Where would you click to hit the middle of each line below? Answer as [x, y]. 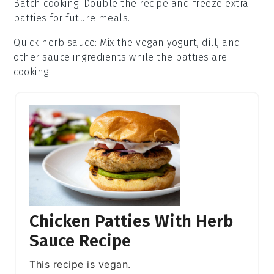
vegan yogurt [167, 42]
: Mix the [116, 42]
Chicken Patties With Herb [131, 221]
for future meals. [88, 18]
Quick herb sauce [54, 42]
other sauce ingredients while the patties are [120, 57]
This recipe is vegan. [80, 264]
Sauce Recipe [80, 240]
